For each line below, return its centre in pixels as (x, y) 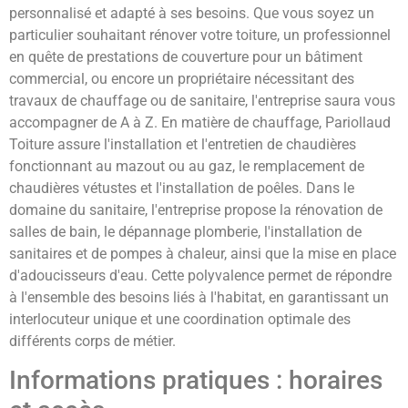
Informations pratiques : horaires (196, 381)
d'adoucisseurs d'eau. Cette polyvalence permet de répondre (200, 275)
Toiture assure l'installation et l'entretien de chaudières (183, 144)
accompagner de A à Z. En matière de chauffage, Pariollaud (200, 122)
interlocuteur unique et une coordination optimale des (180, 319)
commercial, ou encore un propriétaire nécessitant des (182, 78)
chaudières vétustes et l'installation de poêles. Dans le (182, 188)
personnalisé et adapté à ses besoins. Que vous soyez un (192, 13)
